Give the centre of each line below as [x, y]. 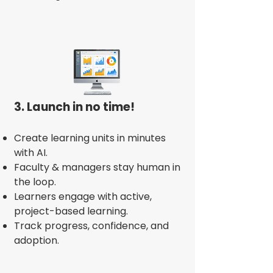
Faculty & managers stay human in [97, 167]
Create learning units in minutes [90, 138]
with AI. [31, 153]
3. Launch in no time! [74, 107]
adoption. [37, 240]
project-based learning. [71, 211]
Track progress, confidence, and [91, 226]
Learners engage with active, [83, 197]
